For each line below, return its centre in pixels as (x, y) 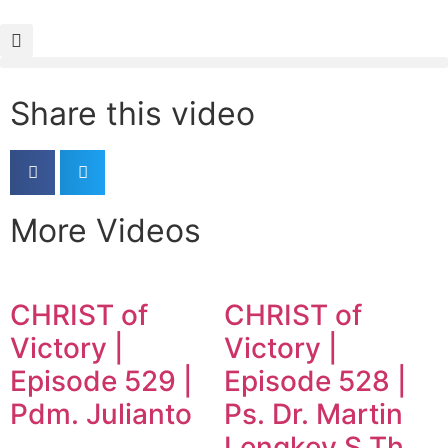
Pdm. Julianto (101, 414)
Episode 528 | (315, 381)
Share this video (132, 113)
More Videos (105, 230)
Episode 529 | (101, 381)
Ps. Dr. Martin (313, 414)
